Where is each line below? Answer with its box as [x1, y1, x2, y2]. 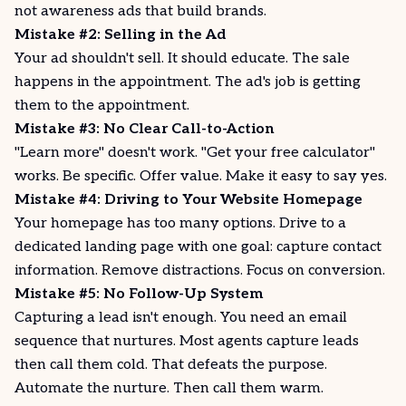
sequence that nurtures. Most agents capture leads [14, 333, 359, 350]
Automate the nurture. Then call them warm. [14, 380, 324, 397]
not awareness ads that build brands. [14, 3, 266, 20]
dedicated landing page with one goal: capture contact [14, 238, 382, 256]
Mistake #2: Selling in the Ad [14, 26, 227, 43]
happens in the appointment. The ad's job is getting [14, 73, 361, 91]
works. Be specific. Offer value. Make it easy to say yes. [14, 168, 387, 185]
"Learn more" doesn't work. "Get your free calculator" [14, 144, 375, 161]
